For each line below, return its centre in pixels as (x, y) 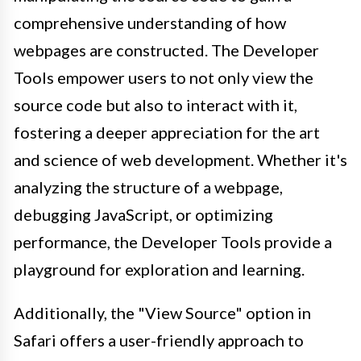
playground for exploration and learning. (159, 270)
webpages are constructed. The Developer (166, 50)
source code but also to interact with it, (156, 105)
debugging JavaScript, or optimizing (143, 215)
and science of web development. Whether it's (180, 160)
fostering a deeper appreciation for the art (167, 133)
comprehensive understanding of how (150, 23)
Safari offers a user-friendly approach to (159, 340)
